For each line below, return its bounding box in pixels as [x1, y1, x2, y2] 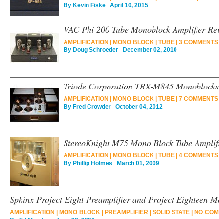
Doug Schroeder [73, 46, 118, 53]
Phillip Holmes [73, 160, 112, 167]
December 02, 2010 [118, 46, 177, 53]
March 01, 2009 [112, 160, 159, 167]
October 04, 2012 [111, 103, 163, 110]
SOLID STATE [152, 209, 190, 216]
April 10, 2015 [106, 2, 148, 9]
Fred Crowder [73, 103, 111, 110]
